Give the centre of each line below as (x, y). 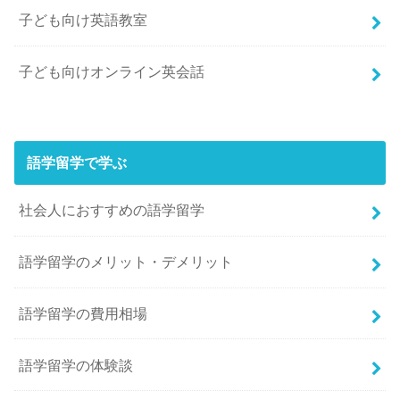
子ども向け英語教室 (83, 20)
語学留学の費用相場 (83, 314)
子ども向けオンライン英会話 (112, 72)
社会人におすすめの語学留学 (112, 210)
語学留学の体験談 (76, 365)
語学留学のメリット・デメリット (126, 262)
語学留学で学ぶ (76, 163)
